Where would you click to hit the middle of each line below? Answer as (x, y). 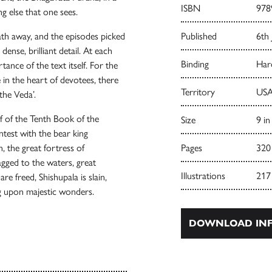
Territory (198, 92)
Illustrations (203, 176)
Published (199, 36)
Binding (195, 64)
